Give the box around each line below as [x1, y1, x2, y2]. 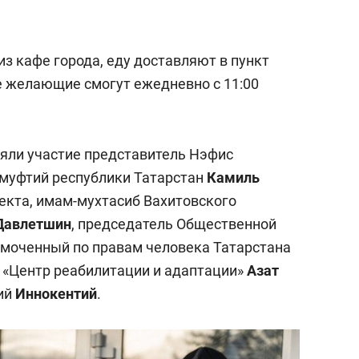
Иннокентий [15, 285, 97, 302]
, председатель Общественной [71, 216, 276, 232]
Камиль [207, 169, 260, 186]
